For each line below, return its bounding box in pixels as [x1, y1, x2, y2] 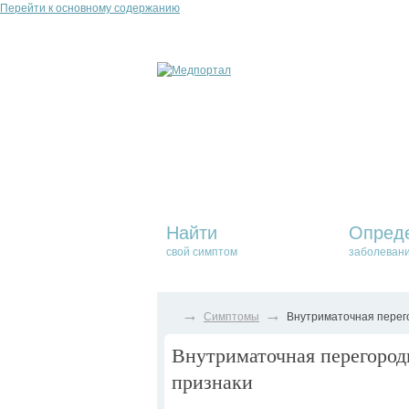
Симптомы [204, 310, 259, 323]
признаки [172, 368, 253, 394]
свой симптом [166, 246, 237, 258]
